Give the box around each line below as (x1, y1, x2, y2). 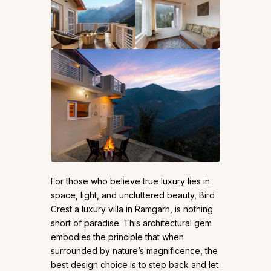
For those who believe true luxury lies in (51, 175, 210, 186)
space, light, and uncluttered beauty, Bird (51, 189, 215, 200)
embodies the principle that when (51, 231, 184, 242)
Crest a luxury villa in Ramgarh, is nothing (51, 203, 213, 214)
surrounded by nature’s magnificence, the (51, 245, 218, 256)
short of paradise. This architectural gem (51, 217, 212, 228)
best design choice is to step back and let (51, 259, 218, 270)
